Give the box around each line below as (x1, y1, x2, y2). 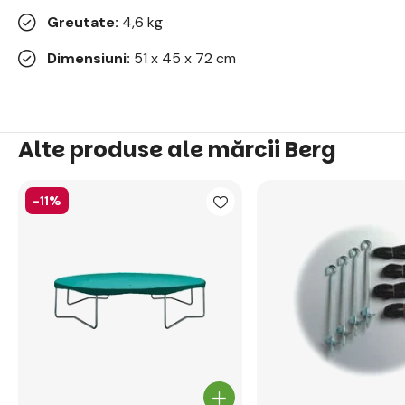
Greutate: (47, 13, 118, 32)
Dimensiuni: (47, 49, 130, 68)
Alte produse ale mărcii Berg (18, 134, 336, 165)
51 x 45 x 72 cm (130, 49, 236, 68)
